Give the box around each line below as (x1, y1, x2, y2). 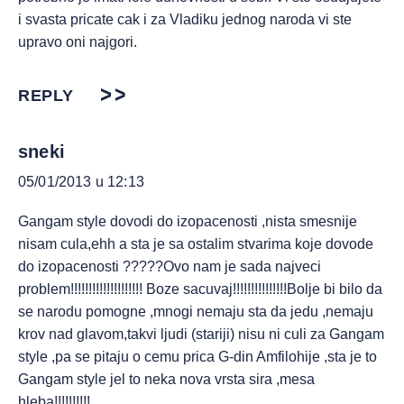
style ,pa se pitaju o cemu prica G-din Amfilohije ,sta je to (18, 349, 377, 364)
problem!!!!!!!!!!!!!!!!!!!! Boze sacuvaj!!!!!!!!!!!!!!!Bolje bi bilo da (18, 281, 382, 297)
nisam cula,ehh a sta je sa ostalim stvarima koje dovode (18, 236, 373, 252)
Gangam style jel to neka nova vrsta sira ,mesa (18, 372, 315, 387)
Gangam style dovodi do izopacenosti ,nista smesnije (18, 214, 357, 229)
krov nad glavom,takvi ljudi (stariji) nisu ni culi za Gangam (18, 326, 384, 342)
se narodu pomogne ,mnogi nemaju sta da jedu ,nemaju (18, 304, 373, 319)
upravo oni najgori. (18, 34, 137, 50)
